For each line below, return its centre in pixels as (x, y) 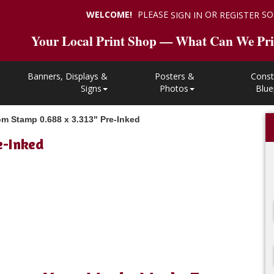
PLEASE (153, 14)
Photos (174, 88)
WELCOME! (109, 14)
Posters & (174, 76)
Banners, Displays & (68, 76)
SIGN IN (187, 15)
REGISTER (239, 15)
